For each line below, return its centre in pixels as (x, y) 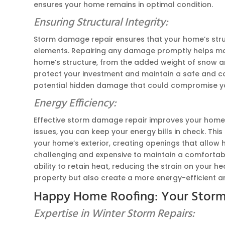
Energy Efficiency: (75, 103)
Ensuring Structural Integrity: (101, 23)
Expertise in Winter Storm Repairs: (115, 214)
